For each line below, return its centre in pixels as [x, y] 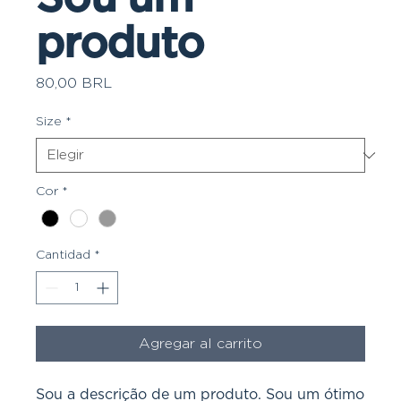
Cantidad [63, 256]
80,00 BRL [74, 83]
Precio [133, 82]
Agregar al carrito [200, 344]
